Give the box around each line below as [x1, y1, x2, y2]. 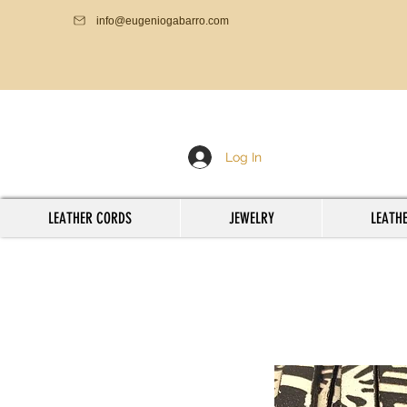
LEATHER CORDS [48, 209, 132, 227]
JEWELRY [228, 209, 274, 227]
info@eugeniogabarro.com [96, 14, 229, 27]
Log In [224, 150, 262, 164]
